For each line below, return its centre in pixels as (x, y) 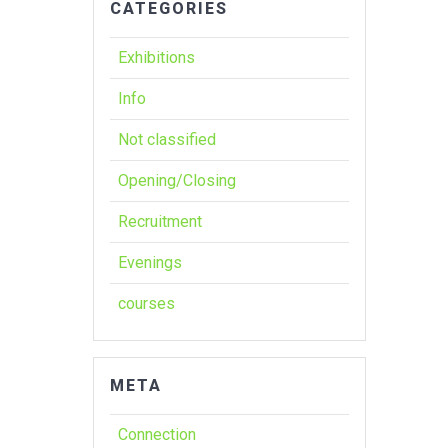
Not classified (167, 139)
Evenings (150, 262)
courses (147, 303)
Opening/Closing (177, 180)
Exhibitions (157, 57)
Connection (157, 434)
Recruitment (160, 221)
